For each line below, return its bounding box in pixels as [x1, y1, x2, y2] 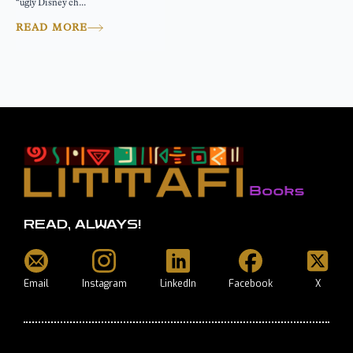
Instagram [81, 277, 127, 290]
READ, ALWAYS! [24, 217, 141, 232]
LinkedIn [159, 277, 196, 290]
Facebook [229, 277, 273, 290]
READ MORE [16, 20, 87, 33]
